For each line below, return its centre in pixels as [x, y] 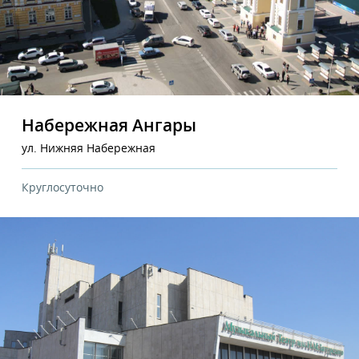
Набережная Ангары [109, 126]
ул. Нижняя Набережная [89, 149]
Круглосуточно [63, 188]
